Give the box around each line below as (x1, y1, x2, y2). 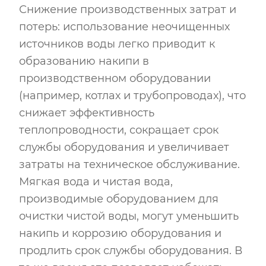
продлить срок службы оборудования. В (19, 243, 242, 257)
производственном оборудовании (19, 71, 211, 85)
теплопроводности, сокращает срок (19, 123, 218, 137)
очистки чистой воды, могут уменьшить (19, 209, 239, 223)
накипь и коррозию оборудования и (19, 226, 221, 240)
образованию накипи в (19, 54, 149, 68)
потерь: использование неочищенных (19, 20, 230, 33)
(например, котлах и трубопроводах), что (19, 88, 246, 102)
